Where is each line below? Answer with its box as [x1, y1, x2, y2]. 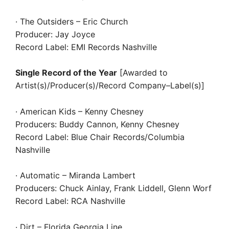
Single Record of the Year [15, 67, 117, 78]
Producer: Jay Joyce [15, 29, 95, 39]
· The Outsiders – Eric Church [15, 16, 128, 27]
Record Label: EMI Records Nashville [15, 41, 157, 52]
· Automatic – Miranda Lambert [15, 170, 135, 180]
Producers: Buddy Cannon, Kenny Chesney [15, 119, 179, 129]
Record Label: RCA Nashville [15, 196, 125, 206]
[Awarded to [117, 67, 168, 78]
